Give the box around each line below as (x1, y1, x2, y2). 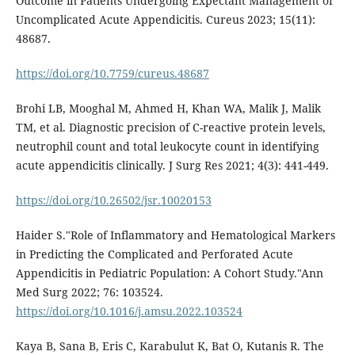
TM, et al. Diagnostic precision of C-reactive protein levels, (15, 120, 326, 136)
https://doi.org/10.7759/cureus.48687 (15, 66, 209, 82)
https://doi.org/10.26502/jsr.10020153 (15, 193, 212, 208)
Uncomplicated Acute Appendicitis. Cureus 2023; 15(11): (15, 12, 315, 28)
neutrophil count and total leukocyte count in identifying (15, 139, 319, 155)
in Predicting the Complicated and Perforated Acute (15, 246, 293, 262)
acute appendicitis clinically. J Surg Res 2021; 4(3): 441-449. (15, 158, 329, 174)
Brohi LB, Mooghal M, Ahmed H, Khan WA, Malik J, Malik (15, 101, 321, 116)
